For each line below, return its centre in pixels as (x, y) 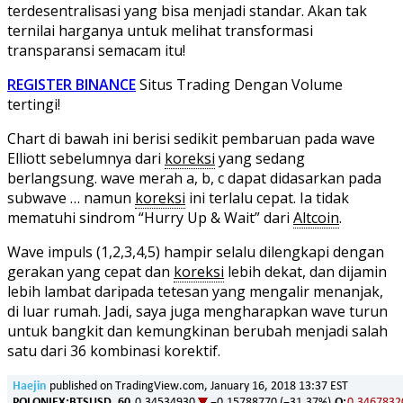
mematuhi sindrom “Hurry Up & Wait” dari (150, 217)
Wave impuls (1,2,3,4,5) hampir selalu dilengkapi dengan (196, 251)
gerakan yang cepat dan (90, 271)
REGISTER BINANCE (72, 84)
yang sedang (260, 158)
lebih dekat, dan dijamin (305, 271)
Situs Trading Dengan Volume (239, 84)
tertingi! (34, 104)
